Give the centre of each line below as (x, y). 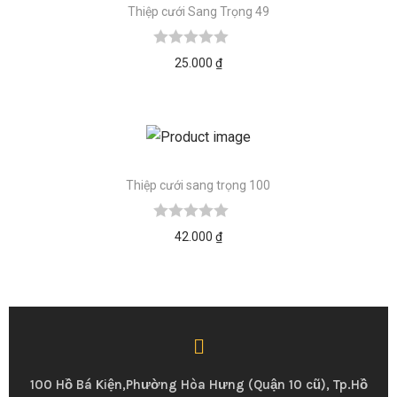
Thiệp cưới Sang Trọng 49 (198, 12)
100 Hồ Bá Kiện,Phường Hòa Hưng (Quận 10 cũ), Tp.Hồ (198, 385)
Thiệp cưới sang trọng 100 (198, 186)
